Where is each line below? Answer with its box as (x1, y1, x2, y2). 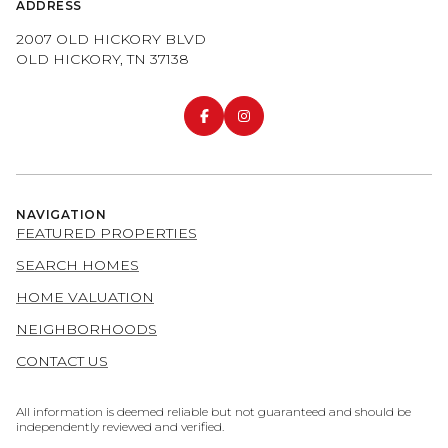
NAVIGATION (16, 206, 106, 222)
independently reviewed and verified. (16, 418, 224, 434)
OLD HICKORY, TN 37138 (16, 50, 189, 69)
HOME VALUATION (16, 287, 154, 306)
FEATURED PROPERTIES (16, 223, 197, 242)
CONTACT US (16, 351, 108, 370)
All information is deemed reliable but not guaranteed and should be (16, 403, 411, 419)
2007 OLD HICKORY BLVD (16, 30, 206, 49)
